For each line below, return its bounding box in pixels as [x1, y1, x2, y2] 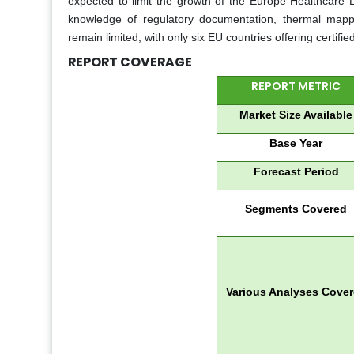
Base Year [269, 137, 322, 150]
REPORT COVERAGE [68, 53, 192, 72]
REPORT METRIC [251, 78, 341, 95]
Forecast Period [253, 165, 339, 179]
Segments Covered [245, 202, 347, 216]
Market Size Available [239, 108, 352, 122]
